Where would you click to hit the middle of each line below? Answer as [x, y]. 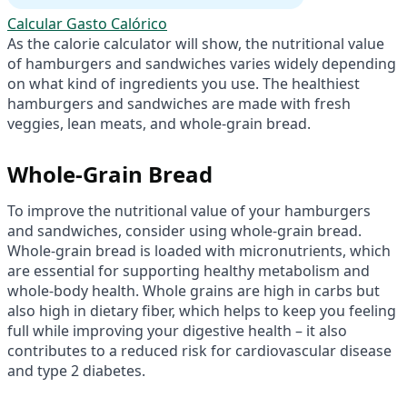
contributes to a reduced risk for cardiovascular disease [199, 350]
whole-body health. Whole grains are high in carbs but [194, 290]
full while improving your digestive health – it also [177, 330]
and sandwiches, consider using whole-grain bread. [184, 230]
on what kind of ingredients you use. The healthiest [184, 83]
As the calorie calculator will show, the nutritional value [196, 43]
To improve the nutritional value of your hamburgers [189, 210]
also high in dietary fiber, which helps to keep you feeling [202, 310]
